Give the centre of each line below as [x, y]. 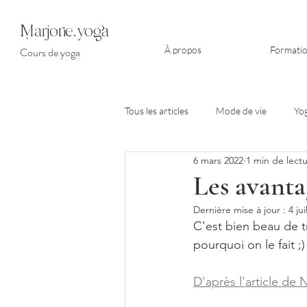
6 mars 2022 [218, 160]
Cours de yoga [50, 52]
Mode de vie [241, 110]
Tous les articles [157, 110]
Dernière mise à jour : [241, 210]
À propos [183, 50]
